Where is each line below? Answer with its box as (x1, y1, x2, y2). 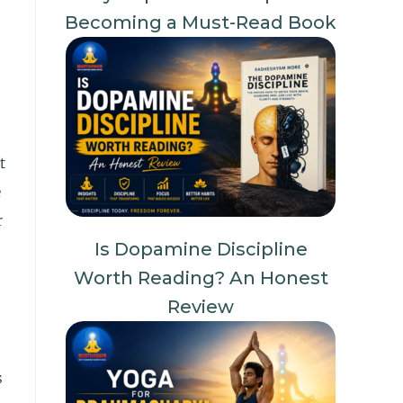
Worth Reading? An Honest (73, 267, 328, 289)
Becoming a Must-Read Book (65, 12, 336, 33)
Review (167, 296, 234, 318)
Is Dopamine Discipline (94, 238, 308, 260)
